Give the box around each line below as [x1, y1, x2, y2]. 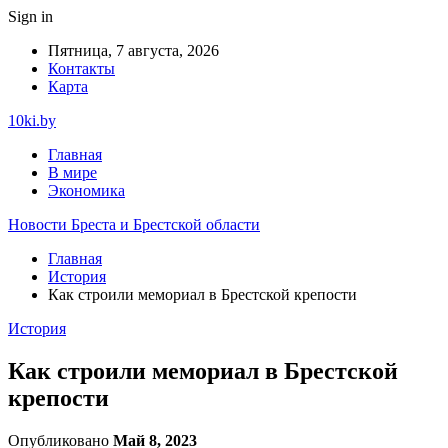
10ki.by [8, 112, 56, 129]
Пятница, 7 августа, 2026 [48, 42, 219, 59]
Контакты [48, 60, 115, 77]
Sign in [8, 8, 53, 25]
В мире [48, 164, 97, 181]
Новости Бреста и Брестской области [8, 216, 260, 233]
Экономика [48, 182, 125, 199]
